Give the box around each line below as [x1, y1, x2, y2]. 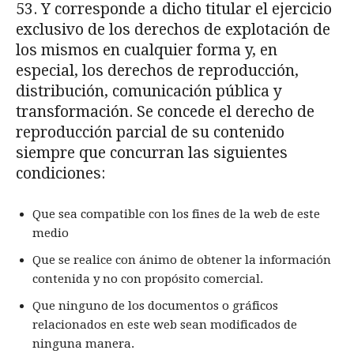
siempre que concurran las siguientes [16, 144, 288, 162]
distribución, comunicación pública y [16, 82, 282, 100]
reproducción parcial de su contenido [16, 123, 284, 141]
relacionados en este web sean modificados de [32, 318, 297, 332]
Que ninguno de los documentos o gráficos [32, 299, 278, 313]
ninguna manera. [32, 337, 134, 351]
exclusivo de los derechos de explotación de [16, 21, 330, 39]
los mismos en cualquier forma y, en [16, 41, 277, 59]
